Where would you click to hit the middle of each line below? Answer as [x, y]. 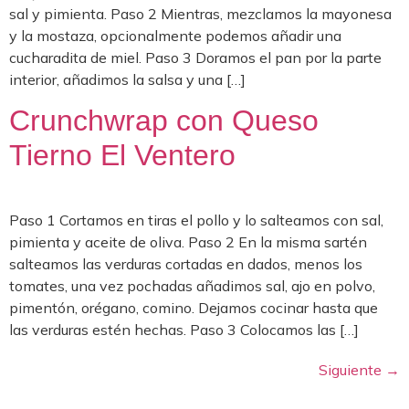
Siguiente [352, 369]
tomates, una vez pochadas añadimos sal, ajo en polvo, [192, 285]
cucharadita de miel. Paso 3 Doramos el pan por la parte [195, 57]
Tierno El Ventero [122, 155]
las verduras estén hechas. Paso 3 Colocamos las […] [184, 329]
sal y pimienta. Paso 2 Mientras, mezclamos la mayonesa [200, 13]
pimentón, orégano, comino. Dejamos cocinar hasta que [194, 307]
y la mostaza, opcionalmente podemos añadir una [175, 35]
